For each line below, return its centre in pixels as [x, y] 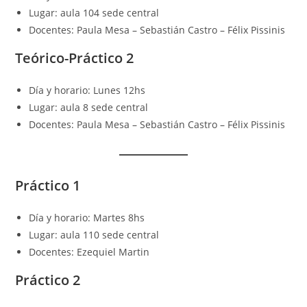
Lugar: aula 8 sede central [89, 107]
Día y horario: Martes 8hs [87, 218]
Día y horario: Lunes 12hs [87, 90]
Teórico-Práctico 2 [75, 58]
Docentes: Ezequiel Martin [89, 252]
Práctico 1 [48, 185]
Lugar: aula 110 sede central [94, 235]
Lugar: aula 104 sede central [94, 13]
